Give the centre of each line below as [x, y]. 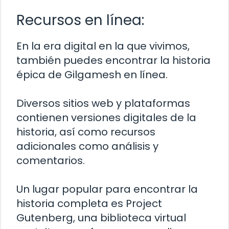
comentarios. [51, 161]
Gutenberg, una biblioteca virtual [101, 218]
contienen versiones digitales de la [106, 118]
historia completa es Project [89, 204]
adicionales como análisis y [87, 146]
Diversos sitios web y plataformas [103, 104]
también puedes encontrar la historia [113, 61]
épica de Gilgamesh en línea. [92, 75]
